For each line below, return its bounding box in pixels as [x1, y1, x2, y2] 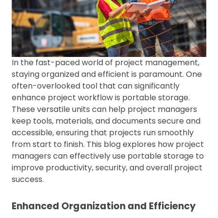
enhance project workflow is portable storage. [12, 91, 190, 103]
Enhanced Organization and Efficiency [12, 199, 196, 213]
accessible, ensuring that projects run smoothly [12, 127, 194, 138]
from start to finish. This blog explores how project [12, 138, 204, 150]
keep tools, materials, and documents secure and [12, 115, 200, 127]
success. [12, 173, 44, 185]
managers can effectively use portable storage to [12, 150, 204, 162]
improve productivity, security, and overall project [12, 162, 202, 173]
